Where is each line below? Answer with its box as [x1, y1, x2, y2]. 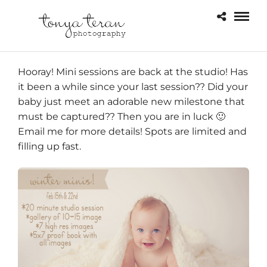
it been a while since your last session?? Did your [18, 81, 248, 93]
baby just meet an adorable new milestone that [18, 96, 245, 108]
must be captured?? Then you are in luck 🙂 [18, 111, 225, 123]
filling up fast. [18, 141, 81, 153]
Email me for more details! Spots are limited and [18, 126, 247, 138]
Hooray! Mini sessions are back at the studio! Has [18, 66, 248, 78]
